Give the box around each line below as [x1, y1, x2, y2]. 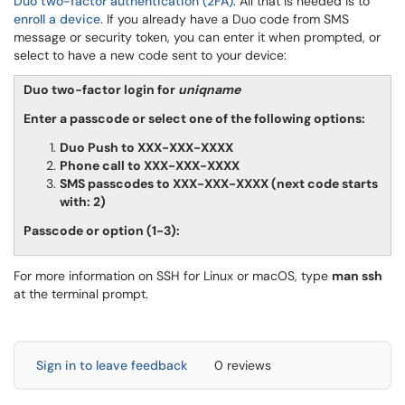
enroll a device [14, 11, 100, 27]
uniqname [178, 81, 240, 98]
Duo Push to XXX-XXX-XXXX [60, 139, 233, 155]
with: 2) [60, 193, 106, 210]
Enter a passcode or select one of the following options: [24, 110, 365, 127]
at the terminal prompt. [14, 286, 148, 302]
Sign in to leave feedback [36, 357, 187, 373]
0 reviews [214, 357, 271, 373]
